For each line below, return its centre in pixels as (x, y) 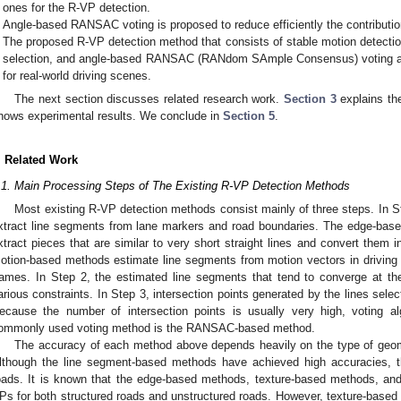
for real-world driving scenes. (77, 76)
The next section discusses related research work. (149, 98)
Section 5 (249, 115)
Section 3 (310, 98)
